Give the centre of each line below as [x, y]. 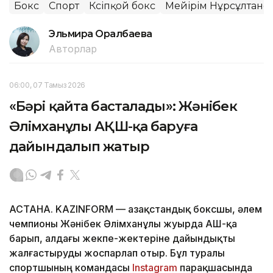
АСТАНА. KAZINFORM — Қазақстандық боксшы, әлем [136, 209]
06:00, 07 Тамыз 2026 [47, 85]
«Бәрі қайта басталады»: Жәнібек [123, 106]
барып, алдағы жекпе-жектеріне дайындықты [122, 238]
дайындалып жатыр [79, 146]
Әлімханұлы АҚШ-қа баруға [103, 126]
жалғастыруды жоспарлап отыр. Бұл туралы [117, 253]
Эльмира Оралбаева [101, 34]
